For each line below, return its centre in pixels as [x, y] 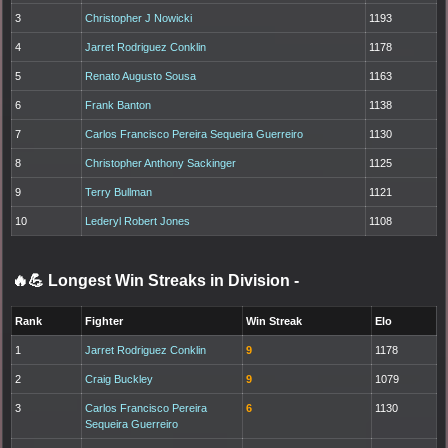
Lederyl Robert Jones [138, 220]
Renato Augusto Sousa [141, 75]
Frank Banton [118, 104]
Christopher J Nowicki [139, 17]
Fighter [104, 320]
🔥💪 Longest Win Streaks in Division [153, 280]
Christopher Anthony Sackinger [161, 162]
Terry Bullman [119, 191]
